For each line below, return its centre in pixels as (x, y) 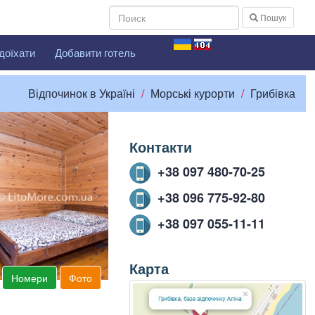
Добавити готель (95, 52)
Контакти (160, 147)
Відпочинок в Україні (81, 93)
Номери (29, 278)
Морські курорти (192, 93)
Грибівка (272, 93)
